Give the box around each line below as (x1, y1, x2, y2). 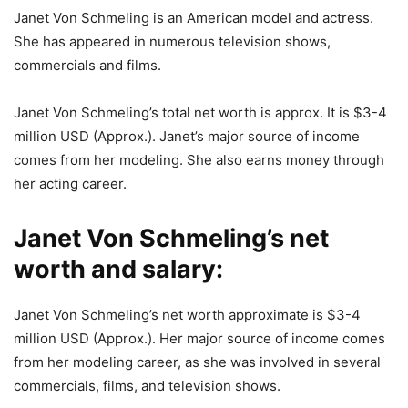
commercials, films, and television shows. (14, 377, 280, 395)
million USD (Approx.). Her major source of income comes (14, 330, 385, 348)
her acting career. (14, 175, 127, 193)
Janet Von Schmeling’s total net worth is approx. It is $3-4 (14, 104, 387, 122)
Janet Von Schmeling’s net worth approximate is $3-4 (14, 306, 361, 324)
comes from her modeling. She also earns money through (14, 151, 384, 169)
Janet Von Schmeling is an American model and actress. (14, 9, 373, 27)
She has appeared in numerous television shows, (14, 33, 331, 51)
